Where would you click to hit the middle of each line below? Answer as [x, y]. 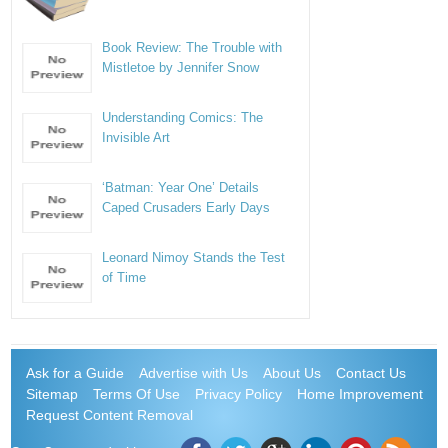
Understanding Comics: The [183, 117]
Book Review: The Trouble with [192, 47]
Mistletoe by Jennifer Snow [181, 67]
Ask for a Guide [75, 373]
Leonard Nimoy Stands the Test [194, 257]
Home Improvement [360, 394]
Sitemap [52, 394]
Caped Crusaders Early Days [186, 207]
